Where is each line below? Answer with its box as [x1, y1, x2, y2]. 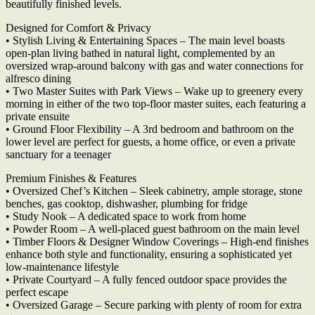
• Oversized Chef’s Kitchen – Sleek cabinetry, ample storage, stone [6, 185, 302, 198]
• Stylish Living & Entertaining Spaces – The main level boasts [6, 34, 285, 47]
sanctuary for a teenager [6, 148, 111, 161]
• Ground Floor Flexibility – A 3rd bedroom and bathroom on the [6, 123, 294, 136]
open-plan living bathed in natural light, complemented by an [6, 47, 275, 60]
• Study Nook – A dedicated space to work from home [6, 210, 246, 223]
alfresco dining [6, 72, 71, 85]
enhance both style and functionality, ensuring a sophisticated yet [6, 248, 292, 261]
